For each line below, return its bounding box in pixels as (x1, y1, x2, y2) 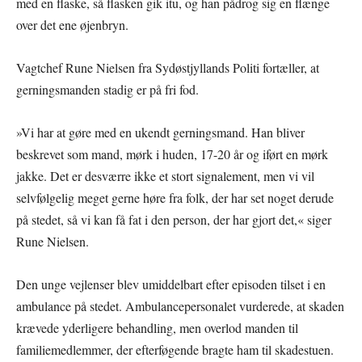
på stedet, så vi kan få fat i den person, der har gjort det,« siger (16, 210, 331, 228)
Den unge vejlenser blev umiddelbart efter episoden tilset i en (16, 275, 326, 293)
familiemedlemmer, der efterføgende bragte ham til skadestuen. (16, 340, 334, 358)
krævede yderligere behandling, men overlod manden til (16, 318, 298, 336)
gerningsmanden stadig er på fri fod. (16, 80, 199, 98)
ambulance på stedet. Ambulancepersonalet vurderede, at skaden (16, 297, 344, 314)
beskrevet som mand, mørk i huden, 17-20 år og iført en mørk (16, 145, 328, 162)
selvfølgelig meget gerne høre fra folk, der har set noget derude (16, 188, 334, 206)
